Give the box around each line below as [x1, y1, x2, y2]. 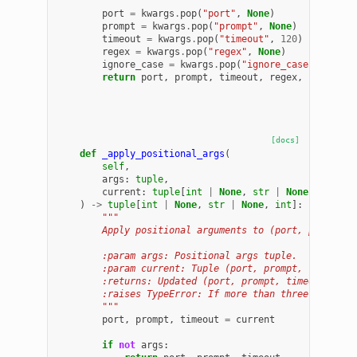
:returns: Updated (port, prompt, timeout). [57, 275, 337, 287]
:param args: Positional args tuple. [57, 249, 298, 261]
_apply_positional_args [102, 147, 226, 159]
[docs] [270, 135, 300, 144]
